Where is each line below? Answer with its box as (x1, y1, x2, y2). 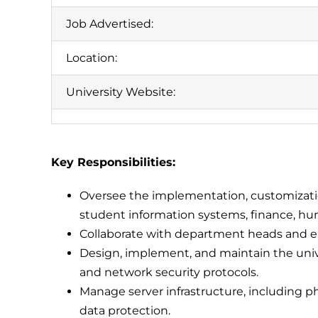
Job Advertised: (65, 17, 153, 31)
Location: (65, 51, 117, 65)
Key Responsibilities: (50, 155, 175, 169)
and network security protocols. (79, 265, 258, 279)
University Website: (65, 85, 175, 99)
